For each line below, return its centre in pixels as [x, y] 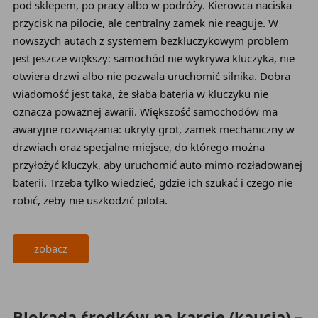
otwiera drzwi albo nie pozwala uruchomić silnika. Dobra [151, 76]
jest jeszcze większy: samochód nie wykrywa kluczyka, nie [153, 58]
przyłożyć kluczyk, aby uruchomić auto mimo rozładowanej [157, 165]
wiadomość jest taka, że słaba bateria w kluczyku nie [140, 94]
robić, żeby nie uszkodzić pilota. [90, 200]
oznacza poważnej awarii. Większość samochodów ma [145, 111]
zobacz [50, 248]
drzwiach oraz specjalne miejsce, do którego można [138, 147]
